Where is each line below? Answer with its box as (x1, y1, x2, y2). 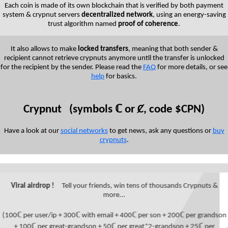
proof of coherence (118, 20, 178, 28)
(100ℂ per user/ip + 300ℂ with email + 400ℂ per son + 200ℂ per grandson (2, 211, 226, 219)
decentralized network (81, 11, 153, 19)
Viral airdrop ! (10, 182, 54, 190)
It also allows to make (10, 45, 78, 53)
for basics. (104, 73, 137, 81)
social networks (60, 127, 108, 135)
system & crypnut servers (2, 11, 81, 19)
